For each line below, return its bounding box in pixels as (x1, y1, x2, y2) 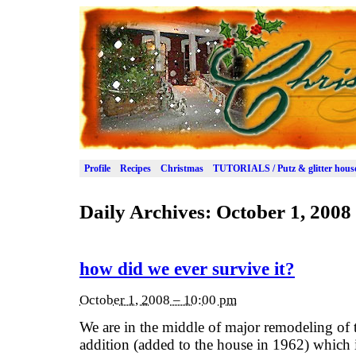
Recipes (120, 162, 151, 174)
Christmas (161, 162, 203, 174)
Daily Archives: (79, 200, 216, 222)
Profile (84, 162, 110, 174)
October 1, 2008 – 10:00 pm (79, 292, 237, 308)
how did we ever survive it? (79, 259, 295, 280)
